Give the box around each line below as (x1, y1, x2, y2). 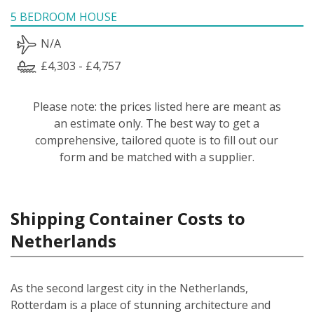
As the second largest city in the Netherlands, (11, 280, 248, 296)
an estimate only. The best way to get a (54, 115, 260, 131)
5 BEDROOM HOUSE (11, 8, 117, 25)
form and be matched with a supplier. (59, 149, 254, 165)
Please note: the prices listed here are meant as (32, 98, 281, 114)
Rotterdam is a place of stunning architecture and (11, 296, 271, 313)
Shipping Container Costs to (11, 206, 245, 230)
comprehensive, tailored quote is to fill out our (35, 132, 279, 148)
